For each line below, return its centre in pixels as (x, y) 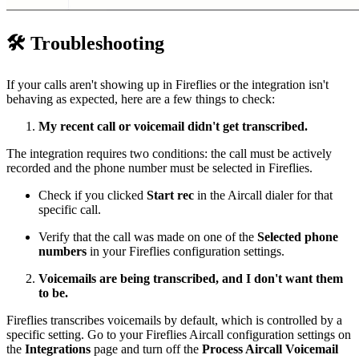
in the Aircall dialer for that (263, 196)
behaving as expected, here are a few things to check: (141, 99)
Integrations (58, 349)
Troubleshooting (95, 44)
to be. (53, 293)
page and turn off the (146, 349)
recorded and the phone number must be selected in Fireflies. (159, 168)
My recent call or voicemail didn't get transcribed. (173, 127)
